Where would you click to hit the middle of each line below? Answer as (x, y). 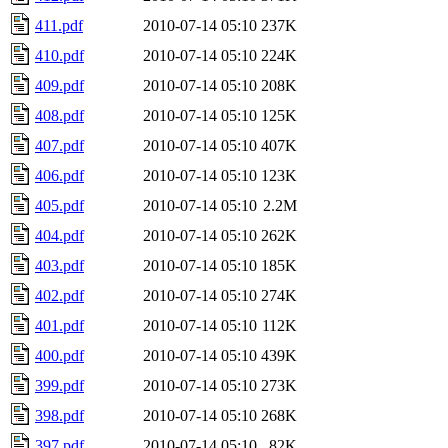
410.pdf (59, 55)
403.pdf (59, 265)
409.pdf (59, 85)
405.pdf (59, 205)
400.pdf (59, 355)
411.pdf (59, 25)
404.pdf (59, 235)
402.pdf (59, 295)
